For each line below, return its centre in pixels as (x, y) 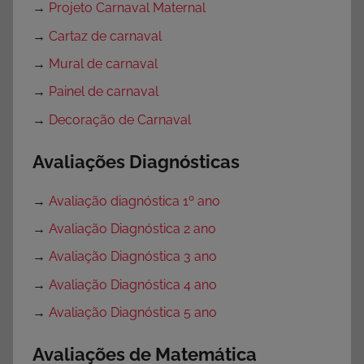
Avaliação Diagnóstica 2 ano (132, 228)
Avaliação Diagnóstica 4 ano (133, 284)
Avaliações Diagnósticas (136, 161)
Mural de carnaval (103, 64)
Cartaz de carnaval (105, 36)
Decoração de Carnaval (120, 119)
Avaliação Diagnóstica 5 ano (133, 313)
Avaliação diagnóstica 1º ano (134, 201)
